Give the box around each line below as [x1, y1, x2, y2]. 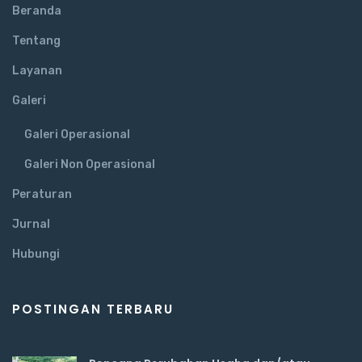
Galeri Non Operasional [24, 158, 155, 172]
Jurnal [12, 217, 50, 232]
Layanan [12, 64, 62, 78]
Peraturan [12, 187, 72, 202]
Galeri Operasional [24, 128, 130, 142]
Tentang [12, 34, 61, 48]
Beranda [12, 4, 61, 19]
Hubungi [12, 247, 60, 262]
